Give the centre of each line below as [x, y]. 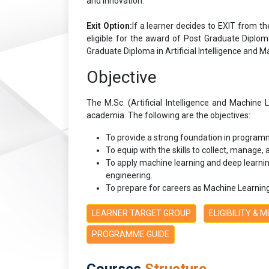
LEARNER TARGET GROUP [141, 213]
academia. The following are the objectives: [168, 115]
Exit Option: [109, 26]
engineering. [129, 175]
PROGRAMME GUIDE [131, 234]
